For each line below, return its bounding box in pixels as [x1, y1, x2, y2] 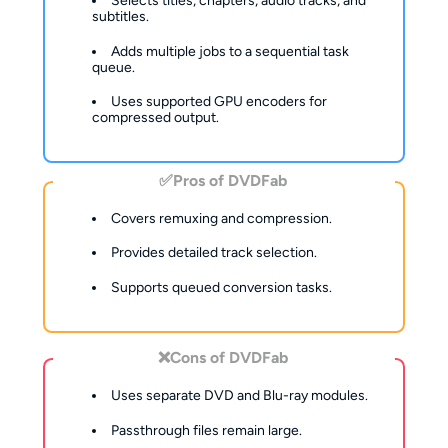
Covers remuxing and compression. [111, 209, 333, 227]
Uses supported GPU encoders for [111, 93, 328, 111]
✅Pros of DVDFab [158, 170, 287, 190]
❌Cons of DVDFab [157, 348, 288, 368]
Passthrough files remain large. [111, 421, 303, 439]
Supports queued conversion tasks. [111, 278, 333, 296]
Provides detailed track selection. [111, 244, 318, 262]
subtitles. [92, 8, 150, 26]
